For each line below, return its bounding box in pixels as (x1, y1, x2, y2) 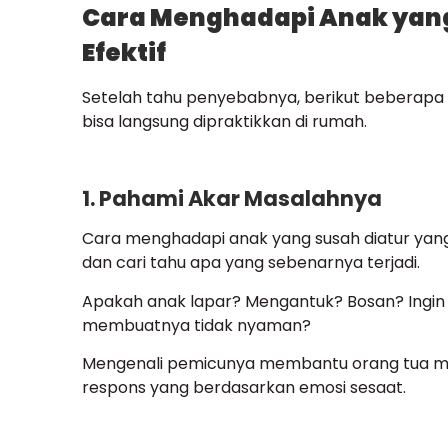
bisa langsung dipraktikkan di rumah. (82, 109, 367, 133)
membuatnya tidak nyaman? (82, 313, 311, 337)
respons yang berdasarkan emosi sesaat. (82, 376, 406, 400)
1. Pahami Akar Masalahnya (82, 184, 382, 214)
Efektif (82, 35, 166, 69)
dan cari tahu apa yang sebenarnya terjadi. (82, 251, 420, 275)
